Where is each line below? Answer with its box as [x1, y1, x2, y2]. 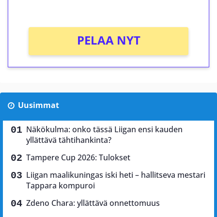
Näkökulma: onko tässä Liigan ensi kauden [26, 124, 183, 135]
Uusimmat [17, 99, 59, 110]
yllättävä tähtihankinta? [26, 134, 111, 145]
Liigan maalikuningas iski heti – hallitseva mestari [26, 169, 205, 180]
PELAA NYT [77, 31, 140, 48]
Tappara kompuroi [26, 180, 95, 191]
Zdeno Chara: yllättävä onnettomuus [26, 197, 160, 208]
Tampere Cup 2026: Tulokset [26, 152, 130, 163]
